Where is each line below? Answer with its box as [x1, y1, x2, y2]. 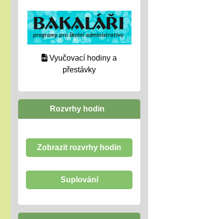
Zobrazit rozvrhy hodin [37, 143, 121, 152]
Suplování [60, 175, 98, 184]
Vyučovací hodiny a [49, 54, 117, 62]
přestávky [63, 66, 96, 74]
